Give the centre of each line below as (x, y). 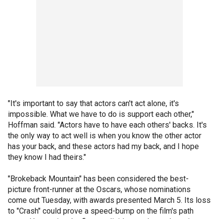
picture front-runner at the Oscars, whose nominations (99, 189)
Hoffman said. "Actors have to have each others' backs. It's (107, 125)
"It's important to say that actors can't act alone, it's (93, 103)
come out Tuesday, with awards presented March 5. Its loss (109, 200)
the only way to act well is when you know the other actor (105, 136)
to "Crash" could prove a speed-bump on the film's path (101, 211)
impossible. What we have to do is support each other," (101, 114)
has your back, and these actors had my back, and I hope (103, 146)
